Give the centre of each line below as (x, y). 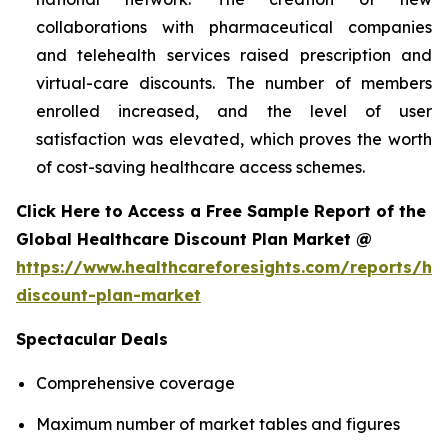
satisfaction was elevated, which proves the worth (234, 138)
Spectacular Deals (92, 338)
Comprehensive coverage (135, 382)
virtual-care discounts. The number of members (234, 82)
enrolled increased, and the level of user (234, 110)
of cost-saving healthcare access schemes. (200, 166)
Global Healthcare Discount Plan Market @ (196, 238)
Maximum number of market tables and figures (218, 423)
